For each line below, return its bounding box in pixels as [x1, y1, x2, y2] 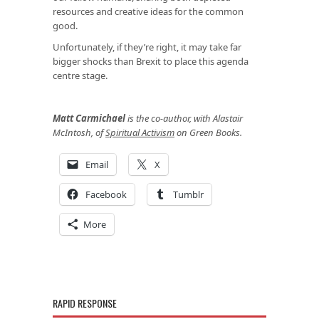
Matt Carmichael [53, 111, 125, 125]
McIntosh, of [53, 125, 105, 139]
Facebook [85, 187, 127, 201]
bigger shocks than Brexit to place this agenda [53, 54, 249, 68]
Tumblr [173, 187, 204, 201]
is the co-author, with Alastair [125, 111, 243, 125]
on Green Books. [174, 125, 242, 139]
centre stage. [53, 68, 108, 82]
